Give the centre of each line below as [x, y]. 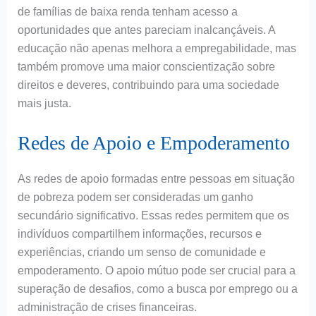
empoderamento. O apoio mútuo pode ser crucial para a [156, 271]
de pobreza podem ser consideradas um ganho [135, 197]
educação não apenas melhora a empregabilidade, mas [157, 48]
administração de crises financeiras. [107, 308]
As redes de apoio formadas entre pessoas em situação [156, 179]
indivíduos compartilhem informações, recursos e [139, 234]
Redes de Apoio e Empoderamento [153, 143]
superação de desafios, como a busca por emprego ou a [157, 289]
